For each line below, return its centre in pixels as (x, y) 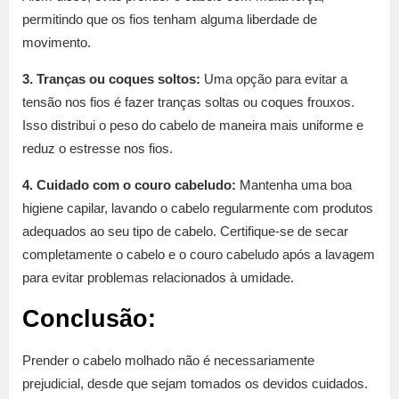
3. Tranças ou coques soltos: (111, 79)
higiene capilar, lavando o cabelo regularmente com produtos (198, 208)
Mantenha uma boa (294, 185)
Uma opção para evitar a (274, 79)
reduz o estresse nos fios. (98, 149)
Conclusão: (89, 319)
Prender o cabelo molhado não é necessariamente (168, 361)
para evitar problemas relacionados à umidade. (158, 278)
